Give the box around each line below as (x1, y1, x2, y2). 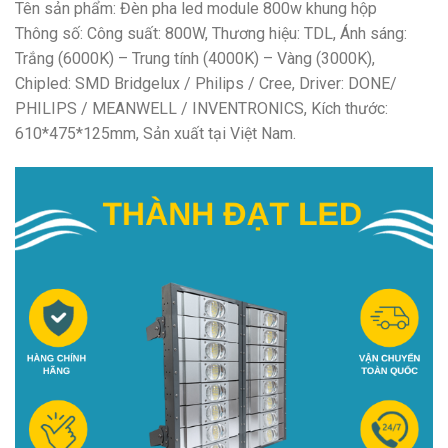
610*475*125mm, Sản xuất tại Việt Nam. (15, 124, 296, 144)
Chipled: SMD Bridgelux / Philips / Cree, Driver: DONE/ (15, 74, 397, 94)
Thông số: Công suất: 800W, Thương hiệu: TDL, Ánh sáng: (15, 24, 407, 44)
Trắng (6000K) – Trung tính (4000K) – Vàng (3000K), (15, 49, 375, 69)
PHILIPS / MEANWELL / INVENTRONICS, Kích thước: (15, 99, 388, 119)
